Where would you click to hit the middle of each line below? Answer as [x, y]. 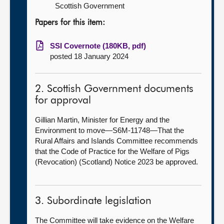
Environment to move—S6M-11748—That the [109, 130]
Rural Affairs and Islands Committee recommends [116, 141]
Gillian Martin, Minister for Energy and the [102, 120]
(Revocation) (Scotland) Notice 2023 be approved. [116, 162]
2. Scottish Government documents [114, 89]
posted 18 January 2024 [89, 56]
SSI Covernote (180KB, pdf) [98, 46]
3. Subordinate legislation [93, 201]
